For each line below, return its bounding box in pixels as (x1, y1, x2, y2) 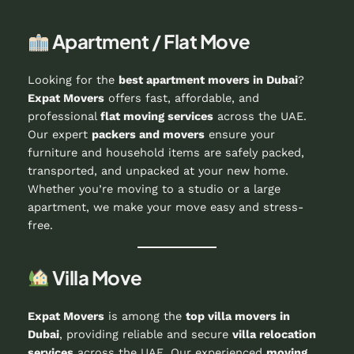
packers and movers (91, 127, 205, 142)
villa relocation (232, 327, 316, 342)
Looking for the (27, 73, 119, 88)
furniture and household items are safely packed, (27, 145, 304, 160)
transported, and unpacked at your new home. (27, 164, 288, 179)
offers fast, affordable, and (104, 91, 259, 106)
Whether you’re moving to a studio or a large (27, 182, 281, 197)
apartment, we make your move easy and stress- (27, 200, 303, 215)
